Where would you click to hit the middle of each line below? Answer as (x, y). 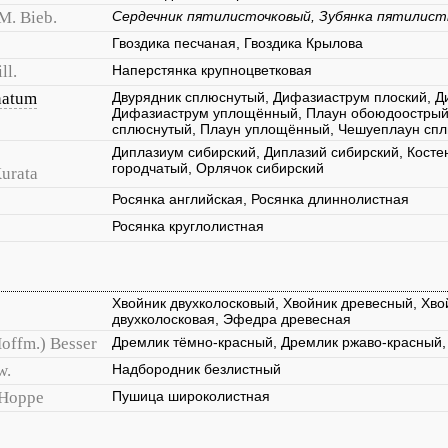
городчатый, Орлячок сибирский (218, 168)
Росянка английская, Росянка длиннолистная (260, 199)
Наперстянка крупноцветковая (212, 70)
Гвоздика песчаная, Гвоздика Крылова (237, 43)
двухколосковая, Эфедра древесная (231, 319)
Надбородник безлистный (196, 369)
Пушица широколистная (191, 396)
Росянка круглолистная (188, 226)
